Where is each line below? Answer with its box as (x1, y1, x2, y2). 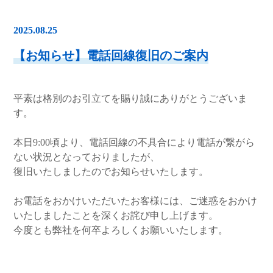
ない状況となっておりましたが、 (13, 152, 160, 163)
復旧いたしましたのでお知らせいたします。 (13, 166, 209, 177)
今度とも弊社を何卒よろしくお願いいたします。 (13, 225, 229, 236)
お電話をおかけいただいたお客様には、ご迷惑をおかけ (13, 196, 258, 207)
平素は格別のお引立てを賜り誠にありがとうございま (13, 93, 248, 104)
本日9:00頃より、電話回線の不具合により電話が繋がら (13, 137, 255, 148)
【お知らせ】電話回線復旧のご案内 (13, 49, 209, 63)
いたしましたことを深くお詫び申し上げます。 (13, 210, 219, 221)
